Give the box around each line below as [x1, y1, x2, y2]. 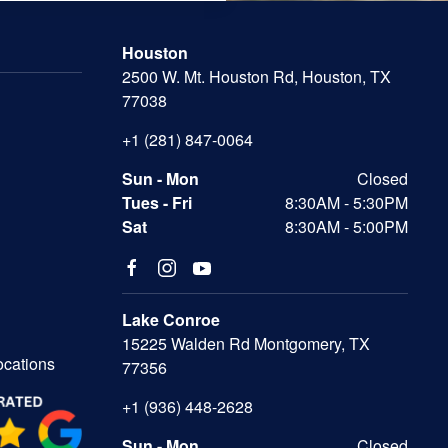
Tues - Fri [122, 191, 192, 215]
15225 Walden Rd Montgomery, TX [122, 332, 370, 356]
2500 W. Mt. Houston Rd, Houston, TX [122, 65, 391, 89]
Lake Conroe [122, 308, 220, 332]
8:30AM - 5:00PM [285, 215, 408, 239]
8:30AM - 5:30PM [285, 191, 408, 215]
